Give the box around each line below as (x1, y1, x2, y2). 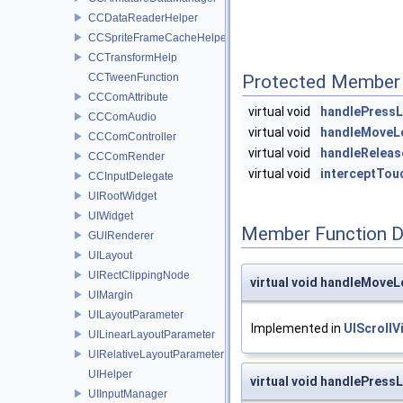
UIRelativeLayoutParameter (88, 347, 224, 361)
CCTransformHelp (88, 50, 177, 64)
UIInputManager (88, 387, 167, 400)
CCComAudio (88, 110, 157, 123)
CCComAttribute (88, 90, 168, 103)
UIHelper (88, 367, 132, 381)
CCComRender (88, 149, 165, 163)
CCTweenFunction (88, 70, 179, 84)
